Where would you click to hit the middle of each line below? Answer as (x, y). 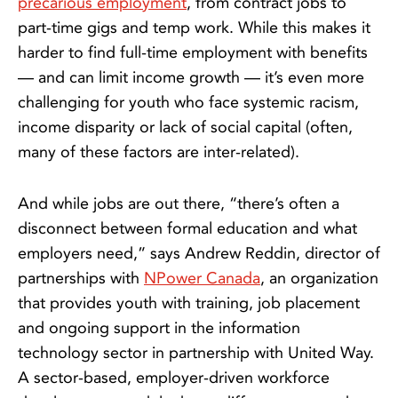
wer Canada (218, 279)
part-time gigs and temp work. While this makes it (194, 28)
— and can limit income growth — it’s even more (191, 78)
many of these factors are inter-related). (159, 152)
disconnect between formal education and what (187, 229)
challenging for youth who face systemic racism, (188, 103)
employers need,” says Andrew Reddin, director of (199, 254)
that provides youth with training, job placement (189, 303)
